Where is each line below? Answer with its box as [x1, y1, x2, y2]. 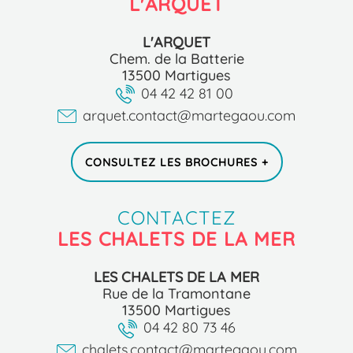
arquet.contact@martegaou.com [83, 106, 295, 124]
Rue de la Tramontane [102, 284, 251, 303]
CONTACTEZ [117, 206, 236, 230]
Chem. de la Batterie [109, 50, 244, 68]
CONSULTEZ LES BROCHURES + [84, 155, 269, 169]
